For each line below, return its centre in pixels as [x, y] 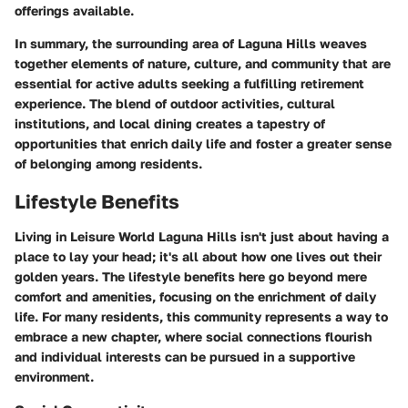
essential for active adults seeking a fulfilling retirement [189, 84]
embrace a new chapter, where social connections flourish [193, 336]
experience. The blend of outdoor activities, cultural [175, 104]
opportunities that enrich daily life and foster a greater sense [203, 144]
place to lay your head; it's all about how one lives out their [198, 256]
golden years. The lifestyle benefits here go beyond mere [191, 276]
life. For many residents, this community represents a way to [201, 316]
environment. [54, 376]
